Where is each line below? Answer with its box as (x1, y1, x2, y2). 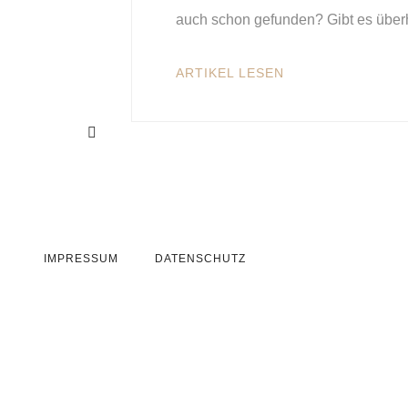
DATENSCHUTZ (155, 252, 246, 265)
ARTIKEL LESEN (176, 66, 284, 80)
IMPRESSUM (44, 252, 118, 265)
